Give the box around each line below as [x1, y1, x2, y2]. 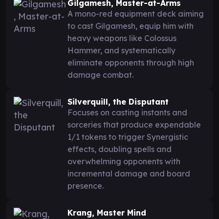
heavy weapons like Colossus [67, 33, 176, 43]
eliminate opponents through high [67, 57, 194, 67]
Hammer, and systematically [67, 45, 175, 55]
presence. [67, 180, 104, 191]
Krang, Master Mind [67, 207, 146, 218]
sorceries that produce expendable [67, 119, 201, 130]
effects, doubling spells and [67, 144, 172, 154]
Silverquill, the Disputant [67, 96, 169, 107]
